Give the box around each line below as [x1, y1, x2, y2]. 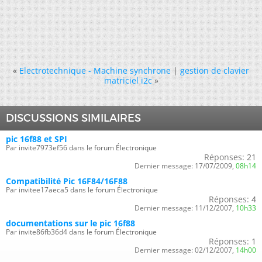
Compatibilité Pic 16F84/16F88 [6, 175, 127, 187]
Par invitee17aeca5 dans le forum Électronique [6, 185, 158, 195]
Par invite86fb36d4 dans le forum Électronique [6, 227, 157, 237]
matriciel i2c [104, 75, 152, 86]
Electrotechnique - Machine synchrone [19, 65, 171, 76]
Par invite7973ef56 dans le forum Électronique [6, 143, 157, 153]
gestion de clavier [180, 65, 249, 76]
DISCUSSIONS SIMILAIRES [6, 112, 141, 125]
